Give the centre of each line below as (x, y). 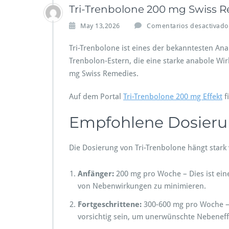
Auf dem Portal (96, 97)
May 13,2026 (100, 26)
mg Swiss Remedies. (104, 74)
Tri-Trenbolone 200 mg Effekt (173, 97)
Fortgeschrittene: (110, 204)
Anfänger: (96, 174)
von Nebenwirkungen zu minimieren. (142, 186)
